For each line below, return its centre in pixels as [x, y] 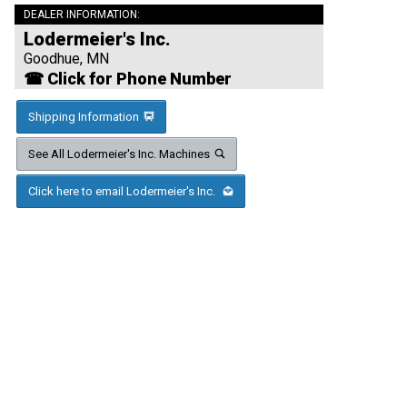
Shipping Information [84, 116]
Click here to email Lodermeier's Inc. [123, 191]
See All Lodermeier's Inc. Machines [119, 154]
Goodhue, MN [66, 58]
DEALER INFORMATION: [82, 14]
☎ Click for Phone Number [128, 78]
